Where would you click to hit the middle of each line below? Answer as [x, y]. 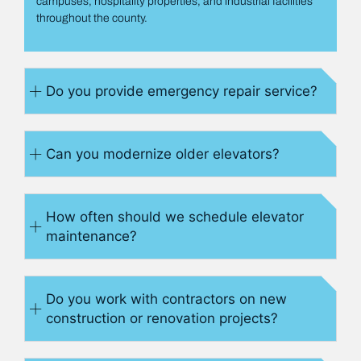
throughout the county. [92, 18]
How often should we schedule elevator [175, 217]
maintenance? [91, 236]
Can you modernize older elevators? [163, 154]
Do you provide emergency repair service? [182, 91]
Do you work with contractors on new [166, 299]
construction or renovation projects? [162, 318]
